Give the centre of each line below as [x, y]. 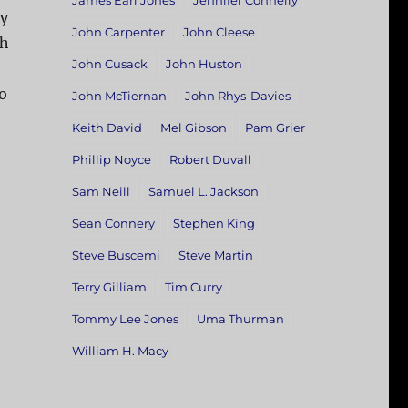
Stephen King [214, 224]
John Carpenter [118, 32]
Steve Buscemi [116, 255]
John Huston [204, 64]
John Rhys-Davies [237, 96]
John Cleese [219, 32]
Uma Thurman [240, 319]
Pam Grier [275, 128]
